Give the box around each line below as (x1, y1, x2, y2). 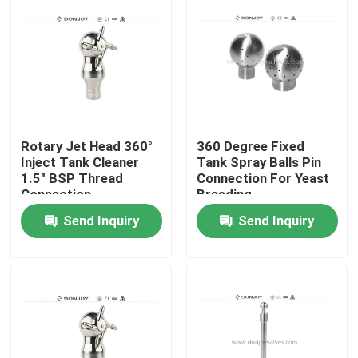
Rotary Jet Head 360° (21, 138, 153, 155)
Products (28, 294, 85, 311)
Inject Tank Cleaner (21, 154, 140, 171)
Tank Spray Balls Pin (196, 154, 321, 171)
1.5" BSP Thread (21, 170, 124, 187)
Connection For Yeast (196, 170, 329, 187)
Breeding (196, 186, 252, 203)
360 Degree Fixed (196, 138, 304, 155)
